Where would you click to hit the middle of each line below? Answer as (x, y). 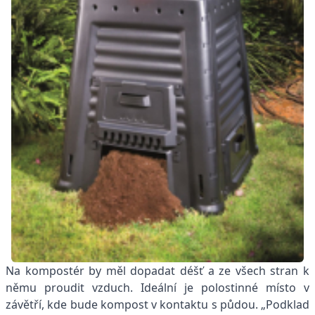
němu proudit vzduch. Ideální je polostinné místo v (157, 287)
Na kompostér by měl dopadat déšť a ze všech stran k (157, 270)
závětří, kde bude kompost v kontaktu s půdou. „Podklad (157, 304)
